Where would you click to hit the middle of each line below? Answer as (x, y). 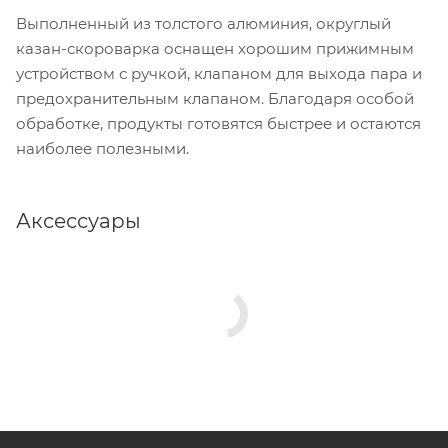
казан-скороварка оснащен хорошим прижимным (215, 48)
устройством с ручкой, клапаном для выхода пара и (219, 73)
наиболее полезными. (102, 148)
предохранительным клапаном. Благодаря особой (215, 98)
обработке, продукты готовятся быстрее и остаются (218, 123)
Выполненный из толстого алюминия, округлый (203, 23)
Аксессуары (78, 220)
